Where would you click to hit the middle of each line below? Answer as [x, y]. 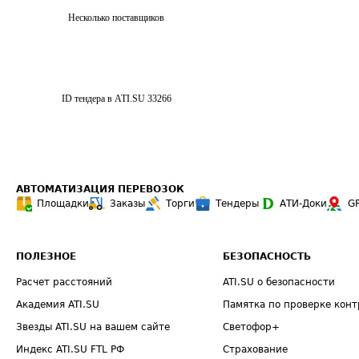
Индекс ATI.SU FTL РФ [70, 349]
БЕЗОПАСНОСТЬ [267, 256]
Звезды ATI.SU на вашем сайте [93, 327]
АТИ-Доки [303, 204]
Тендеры [237, 204]
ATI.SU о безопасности [279, 282]
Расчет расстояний [64, 282]
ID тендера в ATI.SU [103, 99]
